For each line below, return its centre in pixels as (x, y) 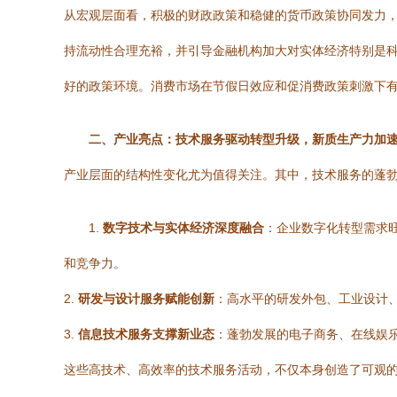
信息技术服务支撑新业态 (146, 334)
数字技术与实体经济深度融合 (183, 228)
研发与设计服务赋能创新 (146, 299)
